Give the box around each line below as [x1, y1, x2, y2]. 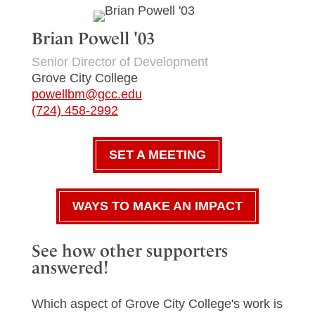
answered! [31, 257, 109, 278]
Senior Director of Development [31, 55, 208, 69]
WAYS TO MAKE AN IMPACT [72, 199, 243, 214]
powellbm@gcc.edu [31, 87, 142, 101]
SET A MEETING [108, 148, 206, 162]
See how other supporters [31, 240, 228, 261]
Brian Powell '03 [31, 29, 155, 49]
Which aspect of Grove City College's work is [31, 296, 283, 311]
